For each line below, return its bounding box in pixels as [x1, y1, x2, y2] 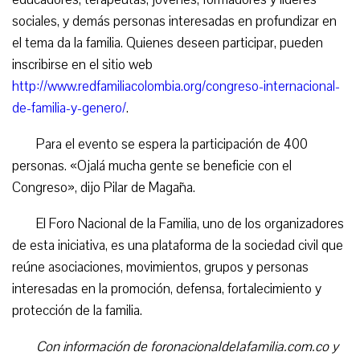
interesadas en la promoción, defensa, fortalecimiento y [12, 280, 321, 298]
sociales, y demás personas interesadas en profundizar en [12, 12, 337, 31]
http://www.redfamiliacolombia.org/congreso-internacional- [12, 77, 340, 96]
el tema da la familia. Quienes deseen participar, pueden [12, 34, 323, 52]
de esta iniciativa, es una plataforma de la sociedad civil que [12, 236, 343, 255]
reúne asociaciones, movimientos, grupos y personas [12, 258, 309, 276]
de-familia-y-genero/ [12, 99, 126, 117]
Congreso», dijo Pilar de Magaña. [12, 178, 195, 197]
